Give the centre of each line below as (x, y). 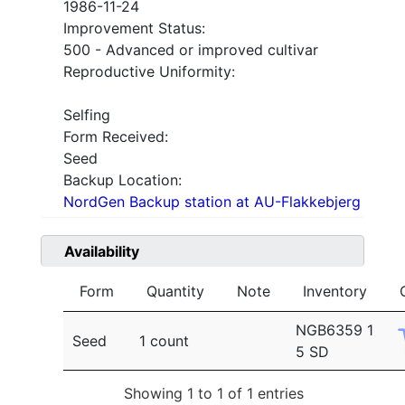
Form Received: (116, 137)
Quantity (175, 292)
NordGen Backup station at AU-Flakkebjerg (212, 202)
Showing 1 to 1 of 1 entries (214, 393)
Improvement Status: (134, 28)
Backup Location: (122, 180)
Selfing (87, 115)
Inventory (335, 292)
